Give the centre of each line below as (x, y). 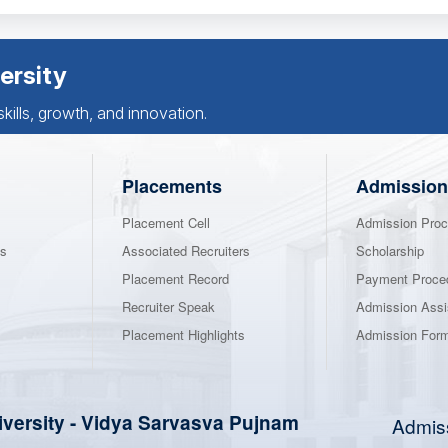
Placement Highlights (183, 335)
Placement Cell (166, 223)
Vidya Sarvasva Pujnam (190, 423)
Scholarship (390, 251)
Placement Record (175, 279)
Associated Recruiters (186, 251)
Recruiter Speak (168, 307)
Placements (172, 186)
